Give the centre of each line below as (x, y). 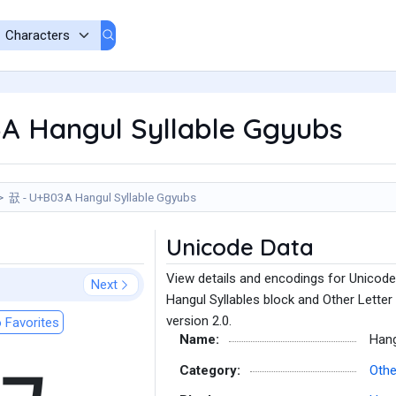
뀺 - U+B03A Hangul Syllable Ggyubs (102, 197)
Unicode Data (240, 247)
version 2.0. (199, 321)
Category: (210, 370)
